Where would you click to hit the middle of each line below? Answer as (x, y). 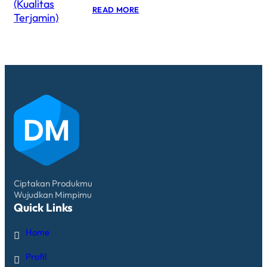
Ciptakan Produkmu (53, 183)
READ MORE (116, 9)
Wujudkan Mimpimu (53, 194)
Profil (36, 256)
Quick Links (43, 207)
